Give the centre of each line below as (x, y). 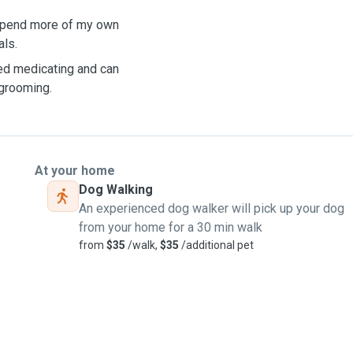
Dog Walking (116, 190)
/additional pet (216, 245)
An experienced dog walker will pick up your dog (212, 208)
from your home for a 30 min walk (171, 227)
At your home (75, 171)
